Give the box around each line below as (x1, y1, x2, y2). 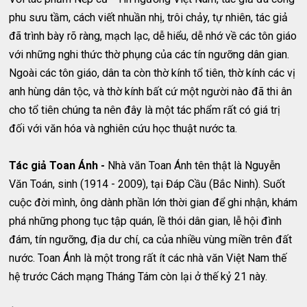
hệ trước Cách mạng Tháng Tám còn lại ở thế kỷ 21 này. (9, 269, 271, 283)
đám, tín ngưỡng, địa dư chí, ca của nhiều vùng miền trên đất (9, 232, 293, 246)
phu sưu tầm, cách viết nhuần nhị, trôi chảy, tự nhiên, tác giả (9, 10, 288, 24)
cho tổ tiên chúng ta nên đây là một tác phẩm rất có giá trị (9, 103, 281, 116)
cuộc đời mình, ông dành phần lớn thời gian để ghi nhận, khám (9, 195, 298, 209)
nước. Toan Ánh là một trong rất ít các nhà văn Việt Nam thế (9, 251, 287, 265)
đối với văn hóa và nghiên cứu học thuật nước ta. (9, 121, 238, 135)
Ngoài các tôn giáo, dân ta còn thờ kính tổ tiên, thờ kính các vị (9, 66, 296, 79)
